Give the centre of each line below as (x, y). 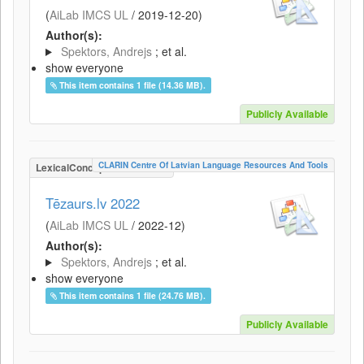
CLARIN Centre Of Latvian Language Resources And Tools (213, 165)
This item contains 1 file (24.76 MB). (133, 295)
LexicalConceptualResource (102, 167)
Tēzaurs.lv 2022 (93, 203)
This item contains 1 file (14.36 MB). (133, 85)
